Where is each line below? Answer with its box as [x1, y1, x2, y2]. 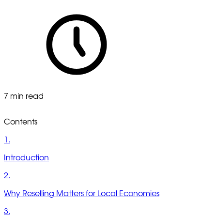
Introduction [4, 154, 49, 162]
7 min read [4, 92, 44, 100]
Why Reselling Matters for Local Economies [4, 189, 159, 198]
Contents [4, 118, 37, 126]
